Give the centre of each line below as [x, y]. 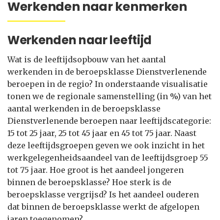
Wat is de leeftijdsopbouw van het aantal [87, 59]
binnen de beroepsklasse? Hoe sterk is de [89, 182]
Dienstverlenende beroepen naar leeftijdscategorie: [109, 121]
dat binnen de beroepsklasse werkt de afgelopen [103, 207]
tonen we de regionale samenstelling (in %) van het [110, 96]
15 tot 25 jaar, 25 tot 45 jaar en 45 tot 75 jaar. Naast [102, 133]
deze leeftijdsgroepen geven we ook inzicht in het [106, 145]
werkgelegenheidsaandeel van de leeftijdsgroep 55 [108, 158]
